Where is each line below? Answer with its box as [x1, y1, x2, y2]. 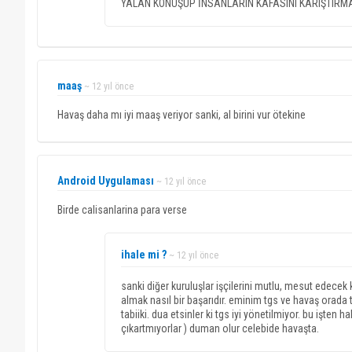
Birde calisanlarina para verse [57, 203, 187, 216]
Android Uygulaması [57, 174, 154, 187]
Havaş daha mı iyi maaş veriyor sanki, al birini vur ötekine [57, 108, 306, 121]
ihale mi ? [121, 248, 167, 261]
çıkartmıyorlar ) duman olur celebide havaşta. [121, 322, 319, 335]
